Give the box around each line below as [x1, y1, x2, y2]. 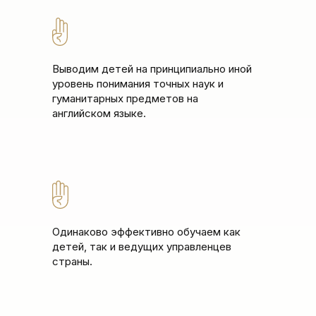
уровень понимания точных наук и [52, 77, 224, 90]
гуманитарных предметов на [52, 92, 198, 105]
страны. [52, 255, 92, 268]
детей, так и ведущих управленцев [52, 240, 231, 253]
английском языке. [52, 107, 146, 120]
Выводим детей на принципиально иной [52, 62, 252, 75]
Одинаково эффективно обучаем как [52, 225, 241, 238]
